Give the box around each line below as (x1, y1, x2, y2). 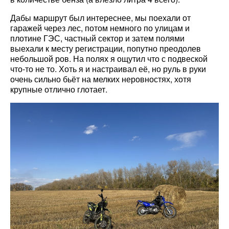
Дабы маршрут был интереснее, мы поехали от (10, 12, 191, 24)
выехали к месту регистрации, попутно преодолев (10, 42, 201, 55)
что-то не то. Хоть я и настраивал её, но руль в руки (10, 63, 206, 75)
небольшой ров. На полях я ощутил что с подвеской (10, 53, 208, 65)
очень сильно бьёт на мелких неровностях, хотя (10, 73, 191, 85)
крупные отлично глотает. (10, 83, 107, 96)
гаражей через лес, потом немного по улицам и (10, 22, 190, 34)
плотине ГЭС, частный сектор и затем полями (10, 32, 185, 44)
